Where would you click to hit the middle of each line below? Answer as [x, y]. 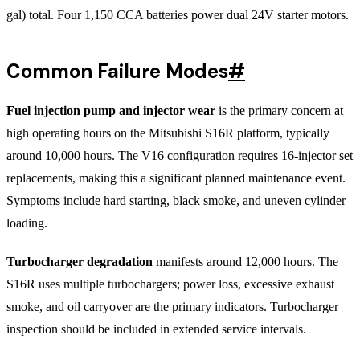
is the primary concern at [279, 110]
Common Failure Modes [117, 71]
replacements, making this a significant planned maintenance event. [176, 178]
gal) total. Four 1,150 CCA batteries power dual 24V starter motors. [178, 14]
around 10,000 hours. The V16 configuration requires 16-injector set [180, 155]
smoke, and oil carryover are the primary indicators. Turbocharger [172, 306]
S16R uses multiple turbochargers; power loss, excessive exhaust [170, 284]
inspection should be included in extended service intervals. [156, 329]
